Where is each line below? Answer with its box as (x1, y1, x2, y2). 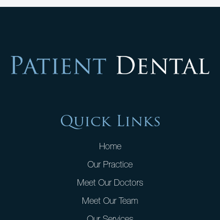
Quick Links (59, 110, 161, 132)
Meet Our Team (82, 194, 138, 206)
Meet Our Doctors (77, 176, 143, 188)
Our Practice (87, 158, 133, 170)
